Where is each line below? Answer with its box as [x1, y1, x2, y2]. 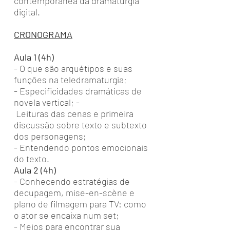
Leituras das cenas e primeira [14, 108, 133, 119]
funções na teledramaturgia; [14, 74, 129, 85]
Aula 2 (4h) [14, 164, 58, 176]
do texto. [14, 153, 49, 164]
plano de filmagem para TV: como [14, 198, 146, 209]
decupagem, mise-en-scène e [14, 187, 135, 198]
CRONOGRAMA [14, 29, 72, 40]
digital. [14, 6, 40, 17]
